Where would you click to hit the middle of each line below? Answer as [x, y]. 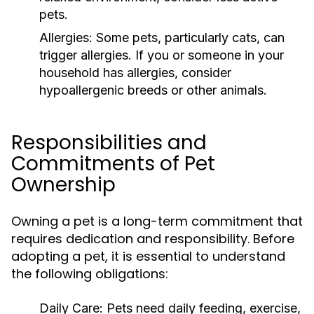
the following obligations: [90, 274]
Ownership [63, 185]
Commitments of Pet [113, 164]
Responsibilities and [109, 143]
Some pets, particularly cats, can [189, 37]
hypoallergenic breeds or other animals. [153, 90]
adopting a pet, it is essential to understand [148, 256]
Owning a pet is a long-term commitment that [157, 221]
